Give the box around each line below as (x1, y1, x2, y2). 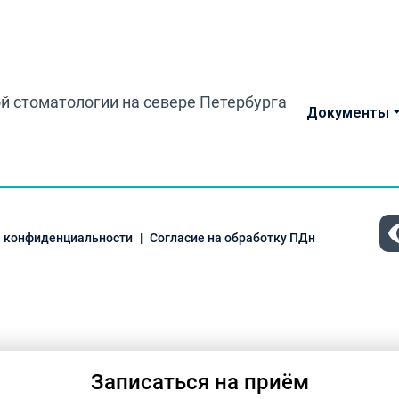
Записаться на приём (90, 370, 309, 395)
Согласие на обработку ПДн (150, 231, 315, 245)
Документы (305, 104, 389, 121)
